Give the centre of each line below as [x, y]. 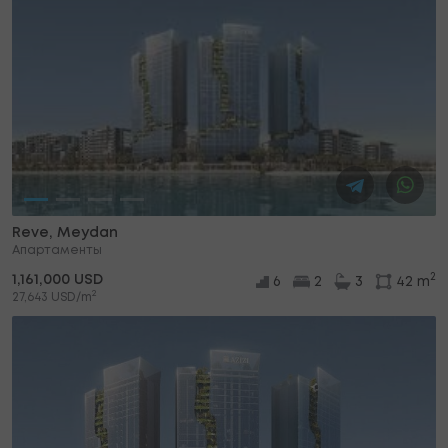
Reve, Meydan [65, 232]
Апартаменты [57, 250]
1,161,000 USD [57, 279]
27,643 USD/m [52, 297]
